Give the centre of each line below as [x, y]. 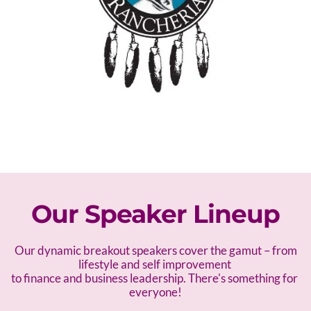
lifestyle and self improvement [155, 264]
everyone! [155, 292]
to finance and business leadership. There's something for [154, 278]
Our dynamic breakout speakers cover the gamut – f [145, 250]
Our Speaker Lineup [155, 213]
